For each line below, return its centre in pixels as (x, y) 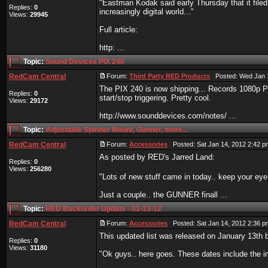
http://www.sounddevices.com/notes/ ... (168, 116)
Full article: (118, 30)
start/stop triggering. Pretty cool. (155, 98)
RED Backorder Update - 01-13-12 (103, 209)
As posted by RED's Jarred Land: (157, 157)
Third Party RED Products (170, 76)
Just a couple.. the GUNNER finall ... (163, 195)
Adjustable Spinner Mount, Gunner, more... (117, 130)
